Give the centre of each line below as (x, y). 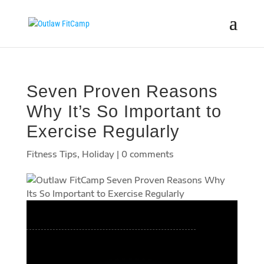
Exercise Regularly (103, 131)
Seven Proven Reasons (122, 91)
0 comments (147, 154)
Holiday (98, 154)
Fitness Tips (52, 154)
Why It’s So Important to (124, 111)
